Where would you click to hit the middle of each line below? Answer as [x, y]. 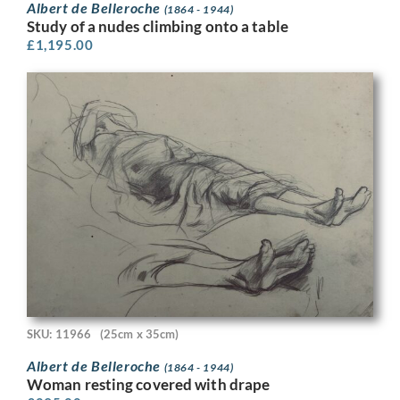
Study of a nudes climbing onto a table [158, 26]
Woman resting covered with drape [149, 384]
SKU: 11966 [59, 334]
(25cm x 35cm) [140, 334]
